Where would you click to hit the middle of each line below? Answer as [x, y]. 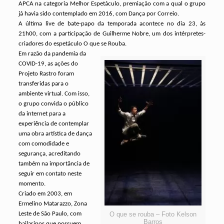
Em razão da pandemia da [52, 54]
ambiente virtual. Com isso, [54, 94]
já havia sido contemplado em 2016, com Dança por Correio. [98, 14]
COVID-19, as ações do [48, 64]
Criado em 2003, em [45, 194]
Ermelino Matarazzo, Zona [52, 204]
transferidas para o [43, 84]
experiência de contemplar [53, 124]
